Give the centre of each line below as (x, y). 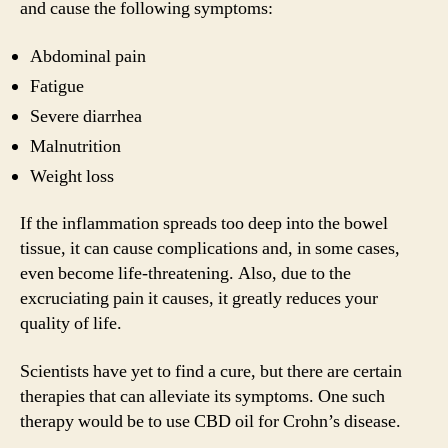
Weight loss (72, 176)
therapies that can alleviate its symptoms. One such (202, 396)
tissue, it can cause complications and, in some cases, (210, 248)
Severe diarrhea (86, 116)
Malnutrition (77, 146)
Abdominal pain (88, 56)
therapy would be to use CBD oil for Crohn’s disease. (212, 421)
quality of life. (73, 323)
